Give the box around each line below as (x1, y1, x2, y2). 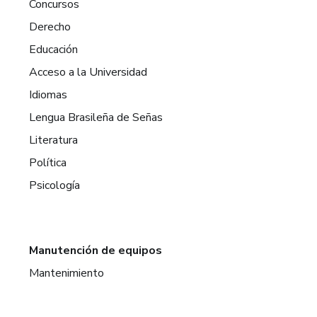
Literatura (29, 132, 79, 148)
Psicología (29, 178, 81, 193)
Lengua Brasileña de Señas (29, 110, 163, 125)
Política (29, 155, 67, 171)
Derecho (29, 19, 71, 35)
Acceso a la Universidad (29, 64, 148, 80)
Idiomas (29, 87, 68, 103)
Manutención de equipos (29, 243, 163, 258)
